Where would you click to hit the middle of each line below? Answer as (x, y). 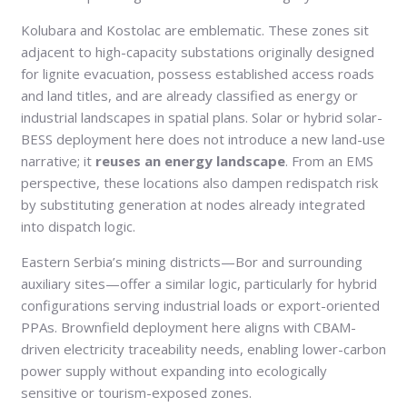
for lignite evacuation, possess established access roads (198, 73)
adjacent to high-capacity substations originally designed (198, 51)
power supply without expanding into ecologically (174, 370)
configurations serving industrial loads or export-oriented (200, 305)
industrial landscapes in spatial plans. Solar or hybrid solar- (202, 117)
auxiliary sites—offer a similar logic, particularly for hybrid (199, 283)
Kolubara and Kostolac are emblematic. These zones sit (195, 30)
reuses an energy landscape (190, 160)
